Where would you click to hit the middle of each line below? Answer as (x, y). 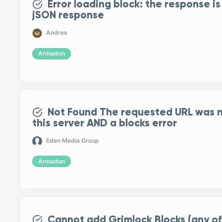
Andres (57, 33)
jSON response (68, 15)
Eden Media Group (73, 141)
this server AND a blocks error (105, 123)
